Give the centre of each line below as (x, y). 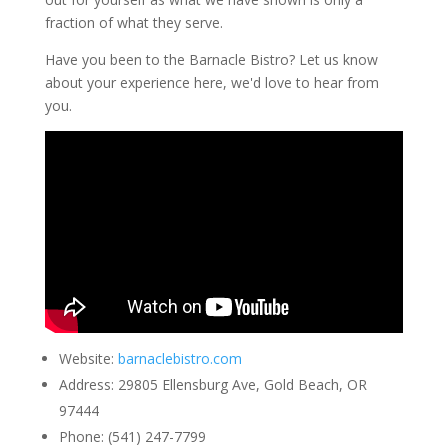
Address (84, 385)
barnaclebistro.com (179, 359)
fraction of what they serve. (133, 22)
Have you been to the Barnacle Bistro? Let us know (211, 59)
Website (84, 359)
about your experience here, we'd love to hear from (211, 82)
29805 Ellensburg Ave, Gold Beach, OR (240, 385)
